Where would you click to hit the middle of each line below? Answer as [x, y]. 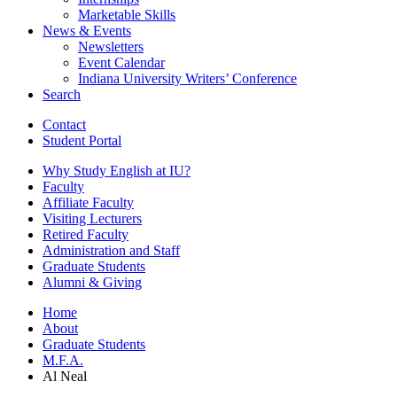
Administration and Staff [111, 250]
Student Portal [82, 140]
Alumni [66, 282]
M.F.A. [63, 360]
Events [110, 30]
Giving [121, 282]
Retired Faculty [86, 234]
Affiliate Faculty [88, 202]
